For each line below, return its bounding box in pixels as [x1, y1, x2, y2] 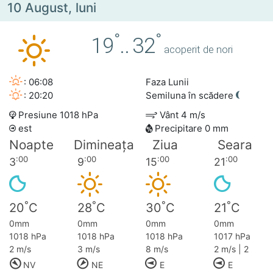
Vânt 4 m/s [157, 109, 205, 121]
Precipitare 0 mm [152, 122, 229, 135]
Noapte [9, 137, 54, 153]
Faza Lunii [146, 76, 189, 88]
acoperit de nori [164, 43, 233, 56]
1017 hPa [214, 231, 250, 242]
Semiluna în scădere [146, 90, 236, 102]
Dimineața [74, 137, 135, 153]
